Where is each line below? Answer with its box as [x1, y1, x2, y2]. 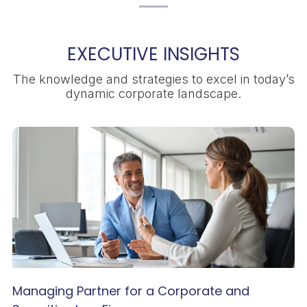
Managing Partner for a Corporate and [12, 282, 249, 300]
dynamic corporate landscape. [66, 86, 241, 101]
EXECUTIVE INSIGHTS [67, 42, 240, 67]
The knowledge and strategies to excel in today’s [12, 72, 295, 87]
